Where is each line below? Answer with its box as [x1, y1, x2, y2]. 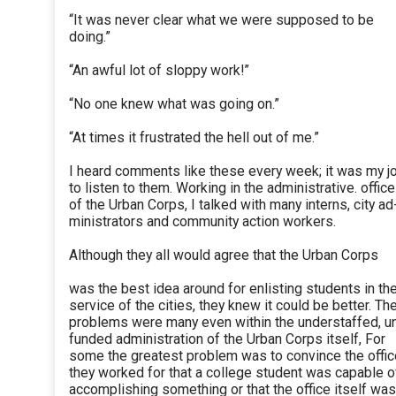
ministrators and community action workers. [69, 213, 336, 231]
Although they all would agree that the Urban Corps [69, 247, 378, 264]
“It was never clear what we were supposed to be [69, 11, 374, 29]
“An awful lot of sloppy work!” [69, 62, 249, 80]
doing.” [69, 28, 110, 46]
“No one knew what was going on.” [69, 95, 279, 113]
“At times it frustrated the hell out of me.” [69, 129, 319, 147]
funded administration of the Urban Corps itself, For [69, 331, 385, 348]
